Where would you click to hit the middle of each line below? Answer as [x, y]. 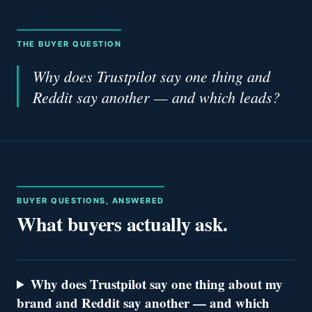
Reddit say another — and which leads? [156, 97]
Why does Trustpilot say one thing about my [157, 284]
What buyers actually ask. [122, 224]
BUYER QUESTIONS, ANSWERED [91, 201]
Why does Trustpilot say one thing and [151, 76]
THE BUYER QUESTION [69, 44]
